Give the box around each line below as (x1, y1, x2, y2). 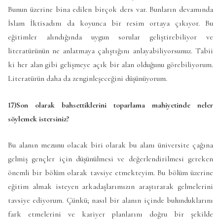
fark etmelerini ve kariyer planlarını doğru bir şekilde (8, 209, 213, 220)
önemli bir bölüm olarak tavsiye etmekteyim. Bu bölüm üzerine (8, 168, 213, 178)
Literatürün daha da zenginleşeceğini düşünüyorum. (8, 74, 167, 84)
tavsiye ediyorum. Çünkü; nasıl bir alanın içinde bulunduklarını (8, 195, 213, 206)
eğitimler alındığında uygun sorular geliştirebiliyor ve (8, 32, 213, 42)
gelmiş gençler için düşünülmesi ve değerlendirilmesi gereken (8, 154, 213, 164)
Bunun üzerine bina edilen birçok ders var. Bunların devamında (8, 4, 213, 15)
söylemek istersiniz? (8, 113, 69, 124)
